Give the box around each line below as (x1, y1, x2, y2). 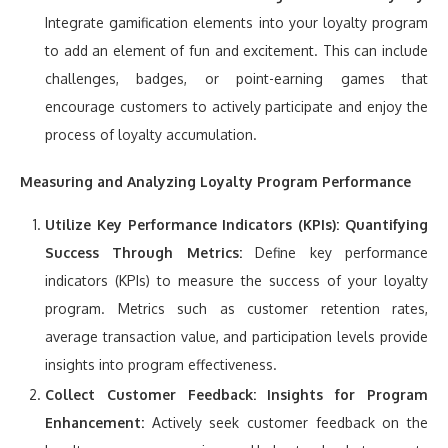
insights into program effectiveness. (45, 356, 277, 374)
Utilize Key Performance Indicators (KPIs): (45, 216, 340, 234)
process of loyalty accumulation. (45, 126, 257, 144)
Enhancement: (45, 414, 144, 432)
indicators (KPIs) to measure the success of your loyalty (45, 272, 428, 290)
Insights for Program (267, 386, 429, 404)
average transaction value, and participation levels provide (45, 328, 428, 346)
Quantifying (345, 216, 429, 234)
